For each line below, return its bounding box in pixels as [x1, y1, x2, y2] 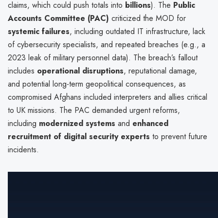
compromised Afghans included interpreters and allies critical [8, 91, 207, 103]
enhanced [132, 117, 168, 129]
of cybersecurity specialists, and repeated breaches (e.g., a [8, 38, 205, 50]
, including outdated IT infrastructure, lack [70, 25, 205, 37]
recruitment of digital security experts [8, 130, 150, 142]
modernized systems [39, 117, 115, 129]
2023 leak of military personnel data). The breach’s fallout [8, 52, 198, 63]
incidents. [8, 144, 39, 155]
